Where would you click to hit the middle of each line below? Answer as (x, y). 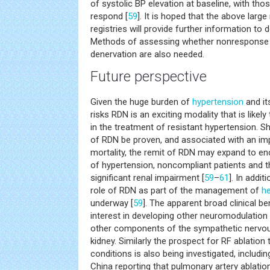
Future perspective (149, 77)
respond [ (109, 16)
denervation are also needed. (147, 54)
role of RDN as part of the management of (176, 190)
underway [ (112, 203)
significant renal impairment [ (147, 178)
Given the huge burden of (141, 102)
